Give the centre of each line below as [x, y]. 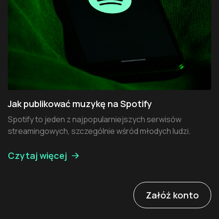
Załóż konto [172, 195]
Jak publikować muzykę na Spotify [80, 104]
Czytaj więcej [37, 156]
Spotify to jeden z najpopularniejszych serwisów [95, 120]
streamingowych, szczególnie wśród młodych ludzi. [99, 131]
